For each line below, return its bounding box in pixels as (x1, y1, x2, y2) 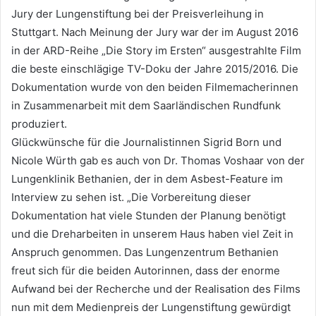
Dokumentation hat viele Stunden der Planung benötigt (11, 209, 286, 223)
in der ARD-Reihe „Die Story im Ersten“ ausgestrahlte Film (11, 44, 301, 58)
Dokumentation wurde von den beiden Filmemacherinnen (11, 80, 298, 95)
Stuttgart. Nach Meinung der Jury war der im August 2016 (11, 25, 298, 39)
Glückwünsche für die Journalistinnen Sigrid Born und (11, 135, 281, 150)
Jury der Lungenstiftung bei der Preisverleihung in (11, 7, 264, 21)
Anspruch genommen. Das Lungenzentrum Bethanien (11, 245, 279, 260)
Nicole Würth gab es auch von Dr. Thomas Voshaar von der (11, 154, 305, 168)
